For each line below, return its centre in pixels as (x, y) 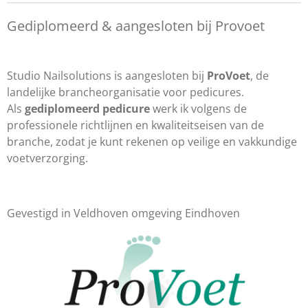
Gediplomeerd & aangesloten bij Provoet (136, 25)
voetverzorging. (47, 158)
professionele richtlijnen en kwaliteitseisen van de (135, 125)
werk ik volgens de (198, 108)
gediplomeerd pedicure (87, 108)
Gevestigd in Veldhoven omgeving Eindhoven (123, 213)
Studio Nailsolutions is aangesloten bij (107, 75)
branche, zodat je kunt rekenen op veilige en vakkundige (152, 141)
